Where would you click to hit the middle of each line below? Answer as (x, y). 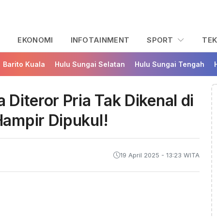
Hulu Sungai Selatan (90, 64)
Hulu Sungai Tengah (170, 64)
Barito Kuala (24, 64)
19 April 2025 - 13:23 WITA (160, 155)
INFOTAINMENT (100, 40)
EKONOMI (35, 40)
